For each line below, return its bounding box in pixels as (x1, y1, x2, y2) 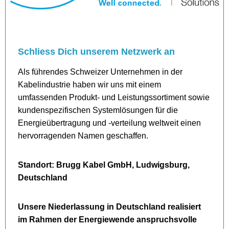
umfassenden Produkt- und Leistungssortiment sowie (18, 93, 210, 102)
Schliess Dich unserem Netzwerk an (18, 47, 175, 57)
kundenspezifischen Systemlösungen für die (18, 106, 178, 115)
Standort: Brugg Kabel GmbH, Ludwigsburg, (18, 161, 190, 170)
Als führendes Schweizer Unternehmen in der (18, 67, 182, 77)
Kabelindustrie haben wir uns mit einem (18, 80, 161, 89)
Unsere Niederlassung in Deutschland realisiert (18, 202, 201, 212)
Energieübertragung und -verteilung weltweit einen (18, 119, 201, 128)
